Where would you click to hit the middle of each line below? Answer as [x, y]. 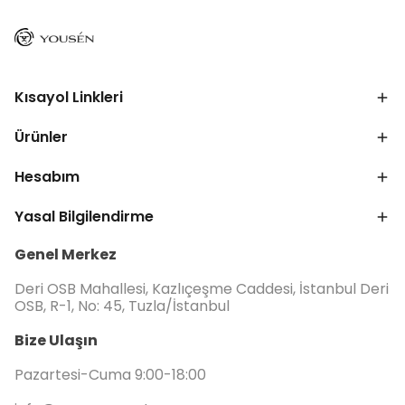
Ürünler [41, 137]
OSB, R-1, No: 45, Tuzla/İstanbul [122, 306]
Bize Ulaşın [56, 340]
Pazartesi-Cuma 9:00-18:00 [110, 375]
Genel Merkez [66, 254]
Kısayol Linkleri [69, 97]
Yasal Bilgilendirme [84, 217]
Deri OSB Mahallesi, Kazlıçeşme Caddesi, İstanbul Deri [202, 289]
